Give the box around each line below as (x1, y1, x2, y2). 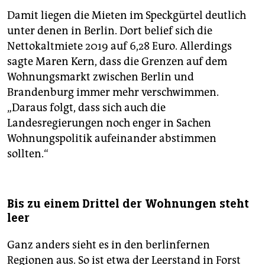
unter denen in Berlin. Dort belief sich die (7, 24, 212, 37)
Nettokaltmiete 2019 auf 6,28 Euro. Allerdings (7, 39, 232, 53)
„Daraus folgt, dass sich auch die (7, 101, 166, 114)
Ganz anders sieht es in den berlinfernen (7, 238, 210, 251)
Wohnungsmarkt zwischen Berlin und (7, 70, 194, 83)
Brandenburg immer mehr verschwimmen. (7, 85, 219, 99)
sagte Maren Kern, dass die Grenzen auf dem (7, 54, 227, 68)
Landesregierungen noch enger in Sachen (7, 116, 211, 130)
